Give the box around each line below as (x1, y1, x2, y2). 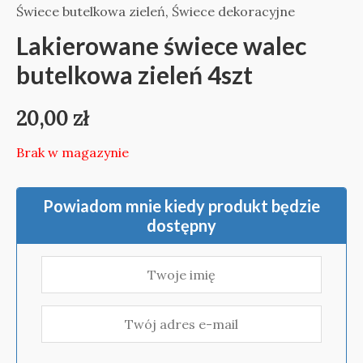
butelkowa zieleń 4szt (16, 59, 253, 89)
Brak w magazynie (16, 143, 129, 160)
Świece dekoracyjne (172, 2, 295, 19)
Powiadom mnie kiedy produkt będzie (43, 195, 320, 216)
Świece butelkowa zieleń (16, 2, 165, 19)
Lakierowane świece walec (16, 30, 306, 60)
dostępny (147, 215, 216, 235)
